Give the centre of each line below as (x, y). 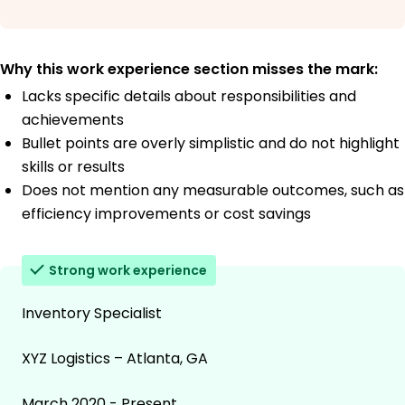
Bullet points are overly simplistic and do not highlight (211, 143)
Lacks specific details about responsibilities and (189, 96)
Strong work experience (128, 270)
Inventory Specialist (92, 313)
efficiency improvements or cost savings (166, 213)
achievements (73, 119)
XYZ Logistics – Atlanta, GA (115, 358)
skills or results (73, 166)
